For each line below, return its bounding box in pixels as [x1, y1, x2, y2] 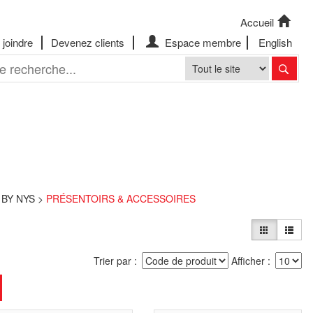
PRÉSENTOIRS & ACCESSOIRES [46, 191, 196, 205]
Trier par [94, 254, 132, 268]
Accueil [240, 15, 274, 29]
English [258, 35, 292, 50]
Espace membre [162, 35, 241, 50]
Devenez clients [51, 35, 124, 50]
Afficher [231, 254, 265, 268]
